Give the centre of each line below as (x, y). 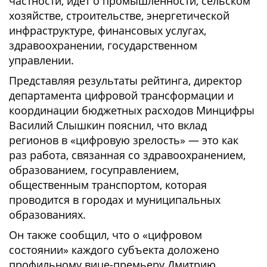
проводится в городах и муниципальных (115, 200)
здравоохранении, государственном (103, 45)
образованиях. (47, 215)
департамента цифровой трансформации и (121, 95)
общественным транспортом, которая (108, 185)
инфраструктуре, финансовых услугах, (108, 30)
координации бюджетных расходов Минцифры (132, 110)
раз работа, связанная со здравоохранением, (127, 155)
